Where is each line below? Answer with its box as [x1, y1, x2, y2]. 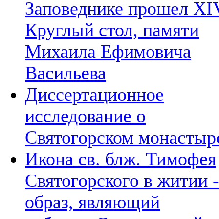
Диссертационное [25, 84, 164, 105]
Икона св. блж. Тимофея [25, 148, 216, 169]
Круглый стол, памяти [25, 19, 199, 40]
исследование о [25, 105, 146, 126]
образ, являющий [25, 191, 160, 212]
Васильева [25, 62, 106, 83]
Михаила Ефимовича [25, 41, 191, 62]
